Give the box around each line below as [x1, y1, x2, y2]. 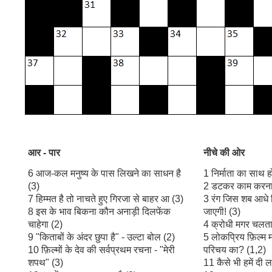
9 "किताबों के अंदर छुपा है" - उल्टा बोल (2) [28, 231, 175, 242]
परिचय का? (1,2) [203, 244, 267, 255]
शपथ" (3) [28, 257, 64, 268]
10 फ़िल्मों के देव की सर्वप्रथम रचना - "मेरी [28, 244, 175, 255]
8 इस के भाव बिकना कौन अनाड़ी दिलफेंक [28, 206, 171, 217]
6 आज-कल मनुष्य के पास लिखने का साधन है [28, 168, 182, 178]
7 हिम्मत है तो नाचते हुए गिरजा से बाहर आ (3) [28, 193, 184, 204]
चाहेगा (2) [28, 219, 63, 229]
